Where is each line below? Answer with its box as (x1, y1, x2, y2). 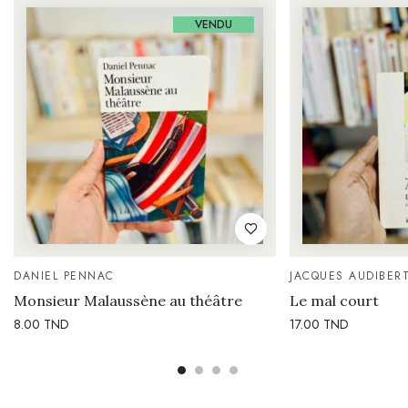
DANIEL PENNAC (14, 267, 115, 284)
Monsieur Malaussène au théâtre (14, 291, 242, 310)
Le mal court (290, 291, 379, 310)
